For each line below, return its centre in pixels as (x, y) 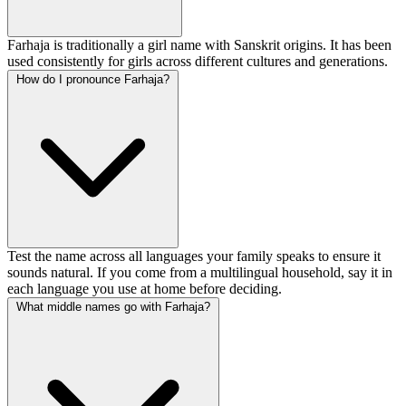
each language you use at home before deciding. (145, 289)
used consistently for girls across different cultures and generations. (198, 62)
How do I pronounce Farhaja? (93, 80)
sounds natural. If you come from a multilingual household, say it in (200, 273)
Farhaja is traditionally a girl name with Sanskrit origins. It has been (199, 45)
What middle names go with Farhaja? (113, 307)
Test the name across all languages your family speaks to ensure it (194, 256)
